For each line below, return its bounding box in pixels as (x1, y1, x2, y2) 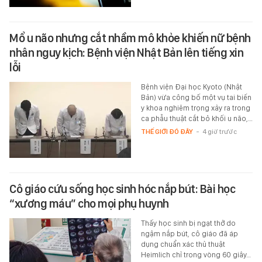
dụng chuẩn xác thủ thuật (140, 240, 225, 249)
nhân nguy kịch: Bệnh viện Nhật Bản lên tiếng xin (9, 46, 243, 60)
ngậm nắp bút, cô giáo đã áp (140, 229, 238, 239)
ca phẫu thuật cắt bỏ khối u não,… (140, 114, 253, 123)
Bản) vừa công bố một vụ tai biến (140, 93, 251, 102)
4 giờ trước (202, 127, 237, 136)
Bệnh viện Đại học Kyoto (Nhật (140, 82, 242, 92)
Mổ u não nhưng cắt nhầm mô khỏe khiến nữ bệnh (9, 31, 251, 46)
